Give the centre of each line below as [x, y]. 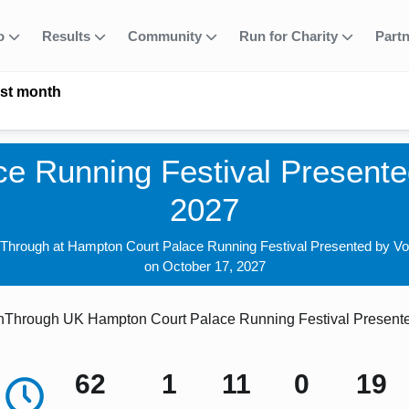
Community [167, 36]
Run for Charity [290, 36]
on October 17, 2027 [204, 267]
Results [68, 36]
